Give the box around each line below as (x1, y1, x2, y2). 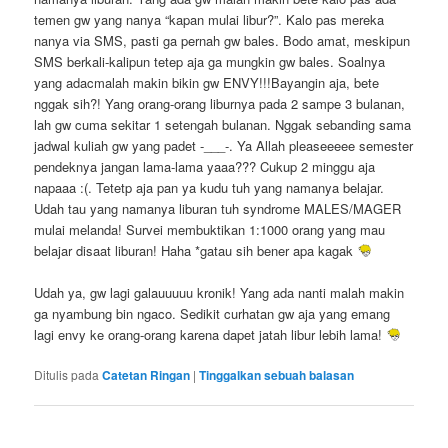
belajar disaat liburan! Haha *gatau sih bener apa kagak (34, 240, 358, 260)
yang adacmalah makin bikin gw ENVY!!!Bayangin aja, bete (34, 72, 380, 92)
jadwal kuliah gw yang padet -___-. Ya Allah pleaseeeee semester (34, 135, 414, 155)
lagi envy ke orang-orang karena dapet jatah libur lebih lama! (34, 324, 387, 344)
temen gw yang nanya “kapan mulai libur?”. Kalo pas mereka (34, 9, 385, 29)
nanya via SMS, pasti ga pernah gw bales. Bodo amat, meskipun (34, 30, 411, 50)
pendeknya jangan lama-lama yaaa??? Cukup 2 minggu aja (34, 156, 376, 176)
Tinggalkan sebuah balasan (199, 365, 355, 384)
